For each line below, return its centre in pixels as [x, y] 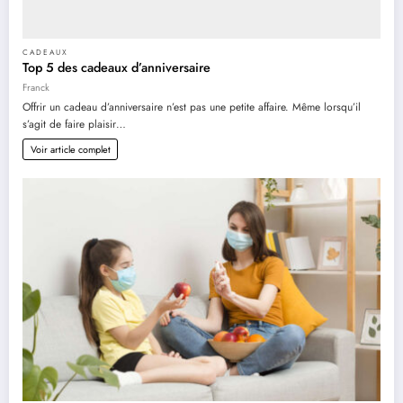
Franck [36, 87]
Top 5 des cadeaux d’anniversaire [116, 68]
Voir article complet [70, 149]
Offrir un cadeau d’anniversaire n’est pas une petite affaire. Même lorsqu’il [192, 107]
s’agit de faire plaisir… [74, 125]
